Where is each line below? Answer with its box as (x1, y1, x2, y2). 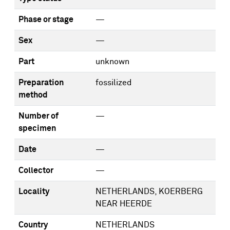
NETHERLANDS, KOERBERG (95, 187, 203, 196)
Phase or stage (18, 15, 73, 24)
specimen (18, 124, 56, 132)
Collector (18, 166, 53, 175)
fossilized (95, 79, 132, 87)
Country (18, 221, 48, 229)
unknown (95, 57, 129, 66)
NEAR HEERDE (95, 200, 152, 208)
